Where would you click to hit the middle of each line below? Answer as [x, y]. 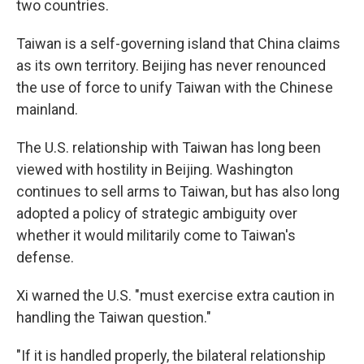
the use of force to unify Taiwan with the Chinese [175, 87]
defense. [45, 257]
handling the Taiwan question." [114, 317]
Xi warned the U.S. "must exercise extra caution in [175, 295]
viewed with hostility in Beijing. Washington [155, 169]
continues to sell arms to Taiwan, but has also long [178, 191]
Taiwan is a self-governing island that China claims [178, 43]
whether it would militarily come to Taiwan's [156, 235]
